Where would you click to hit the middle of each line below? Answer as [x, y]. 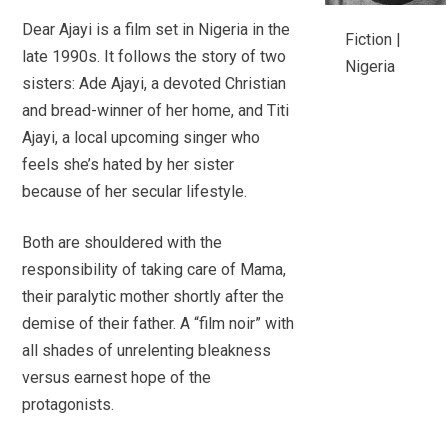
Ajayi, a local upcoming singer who [141, 137]
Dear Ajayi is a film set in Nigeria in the [156, 29]
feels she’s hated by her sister [128, 164]
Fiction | [372, 40]
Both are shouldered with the [122, 242]
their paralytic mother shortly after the [153, 296]
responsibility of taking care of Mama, [154, 269]
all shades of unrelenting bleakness [147, 350]
